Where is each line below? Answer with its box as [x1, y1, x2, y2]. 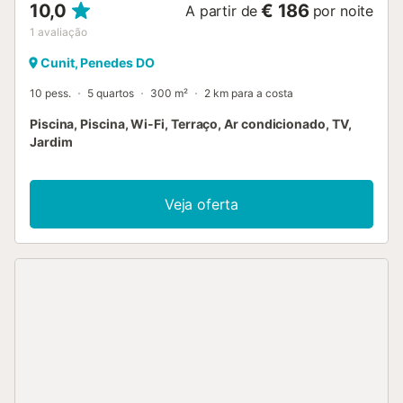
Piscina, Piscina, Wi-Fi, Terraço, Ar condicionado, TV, [30, 115, 352, 131]
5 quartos [87, 85, 134, 100]
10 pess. [30, 85, 71, 100]
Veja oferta [164, 194, 239, 213]
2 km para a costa [204, 85, 293, 100]
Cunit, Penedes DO [40, 54, 155, 70]
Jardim [30, 133, 73, 149]
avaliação [38, 24, 87, 39]
